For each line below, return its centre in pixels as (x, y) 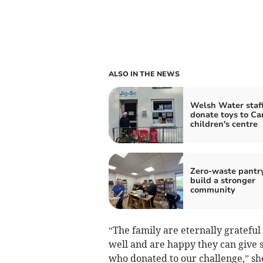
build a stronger (222, 180)
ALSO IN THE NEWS (144, 74)
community (213, 190)
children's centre (224, 124)
